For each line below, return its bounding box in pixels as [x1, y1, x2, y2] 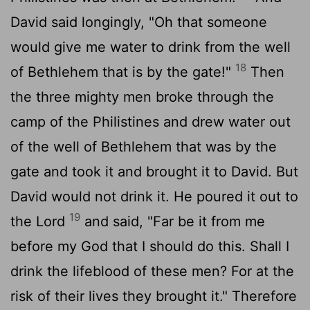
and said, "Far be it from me [80, 212, 265, 230]
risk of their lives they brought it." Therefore [10, 287, 297, 304]
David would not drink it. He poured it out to [10, 188, 298, 205]
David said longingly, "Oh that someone [10, 13, 267, 30]
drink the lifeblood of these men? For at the [10, 262, 294, 280]
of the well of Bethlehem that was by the [10, 138, 277, 155]
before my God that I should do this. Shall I [10, 237, 289, 255]
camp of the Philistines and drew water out [10, 113, 291, 130]
